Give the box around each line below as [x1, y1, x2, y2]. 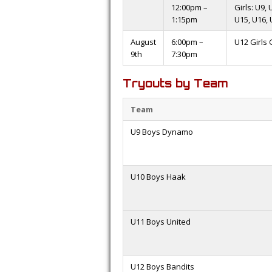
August [131, 36, 156, 47]
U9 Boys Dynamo [131, 126, 193, 137]
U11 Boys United [131, 216, 191, 227]
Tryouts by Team [123, 76, 228, 90]
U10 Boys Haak [131, 171, 186, 182]
